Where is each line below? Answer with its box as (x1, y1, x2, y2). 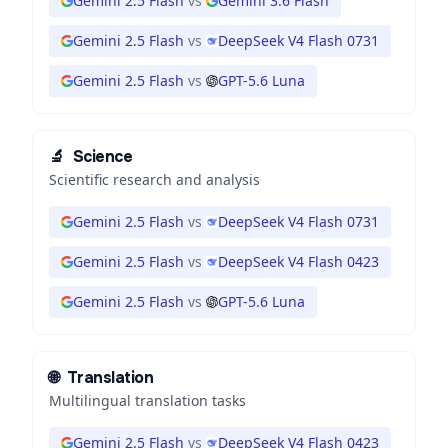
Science (72, 146, 133, 167)
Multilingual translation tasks (49, 391, 246, 410)
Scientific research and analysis (49, 170, 260, 189)
